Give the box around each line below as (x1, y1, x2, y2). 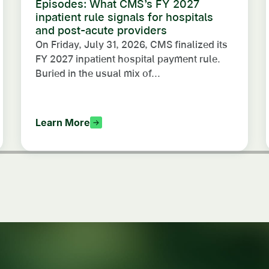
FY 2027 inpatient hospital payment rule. (35, 53, 220, 65)
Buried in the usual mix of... (35, 67, 160, 80)
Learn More (35, 116, 90, 129)
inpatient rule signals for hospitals (35, 11, 213, 24)
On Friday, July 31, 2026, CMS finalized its (35, 38, 228, 51)
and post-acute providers (35, 24, 170, 37)
